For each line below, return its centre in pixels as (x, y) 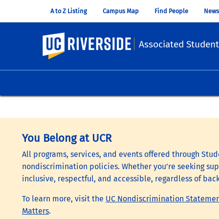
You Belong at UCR (67, 138)
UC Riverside (65, 38)
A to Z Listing (69, 11)
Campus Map (121, 11)
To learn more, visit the (64, 198)
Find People (171, 11)
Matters (35, 211)
